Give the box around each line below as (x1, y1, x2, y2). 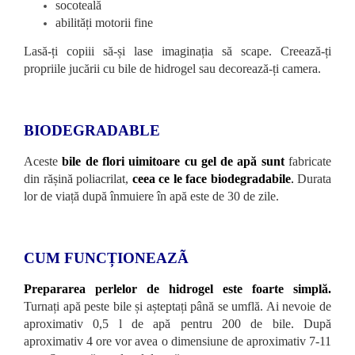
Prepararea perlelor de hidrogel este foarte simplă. (24, 281, 331, 296)
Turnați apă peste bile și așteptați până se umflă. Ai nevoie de (24, 299, 331, 313)
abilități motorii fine (55, 15, 153, 29)
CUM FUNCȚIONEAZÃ (24, 249, 189, 266)
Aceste (24, 154, 63, 168)
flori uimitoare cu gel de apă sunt (101, 154, 284, 168)
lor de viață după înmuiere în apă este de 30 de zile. (24, 189, 279, 203)
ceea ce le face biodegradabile (132, 171, 291, 185)
